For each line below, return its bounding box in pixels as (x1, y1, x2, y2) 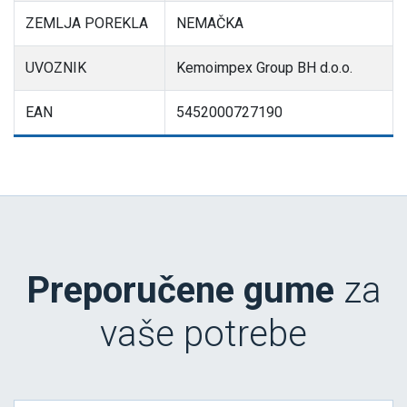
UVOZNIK (25, 59, 86, 77)
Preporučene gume (25, 269, 334, 313)
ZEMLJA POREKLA (25, 15, 148, 33)
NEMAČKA (176, 15, 243, 33)
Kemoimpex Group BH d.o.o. (176, 59, 352, 77)
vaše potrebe (100, 313, 307, 356)
